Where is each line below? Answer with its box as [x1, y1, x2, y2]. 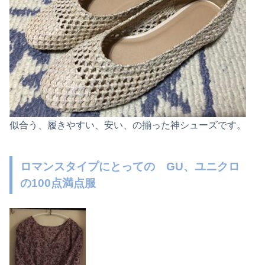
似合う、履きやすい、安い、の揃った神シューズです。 [9, 119, 246, 130]
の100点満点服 [20, 176, 96, 189]
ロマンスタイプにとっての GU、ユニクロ [20, 160, 240, 173]
